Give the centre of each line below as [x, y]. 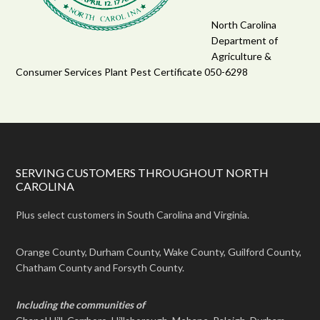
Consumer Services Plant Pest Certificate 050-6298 [132, 71]
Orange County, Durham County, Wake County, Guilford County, [159, 251]
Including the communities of [81, 304]
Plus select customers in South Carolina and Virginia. [133, 214]
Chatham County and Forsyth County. [100, 267]
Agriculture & [242, 56]
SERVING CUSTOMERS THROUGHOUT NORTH [142, 172]
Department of [245, 40]
